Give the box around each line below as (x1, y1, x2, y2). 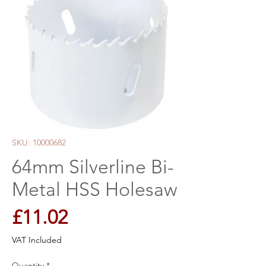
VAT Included (12, 235, 62, 245)
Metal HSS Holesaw (12, 178, 178, 201)
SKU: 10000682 (12, 137, 66, 148)
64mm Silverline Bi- (12, 156, 174, 178)
